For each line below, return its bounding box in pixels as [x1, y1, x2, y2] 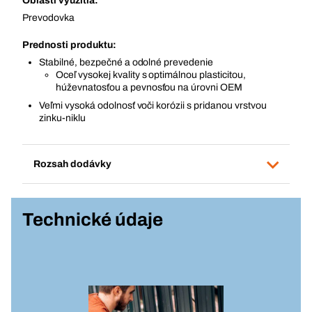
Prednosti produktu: [22, 40, 116, 50]
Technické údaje [22, 210, 163, 229]
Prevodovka [22, 13, 75, 23]
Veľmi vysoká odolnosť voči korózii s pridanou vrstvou [39, 100, 267, 111]
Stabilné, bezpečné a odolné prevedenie [39, 57, 214, 68]
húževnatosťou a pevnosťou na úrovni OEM [56, 82, 243, 93]
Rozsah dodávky [33, 158, 111, 169]
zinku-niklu [39, 113, 86, 123]
